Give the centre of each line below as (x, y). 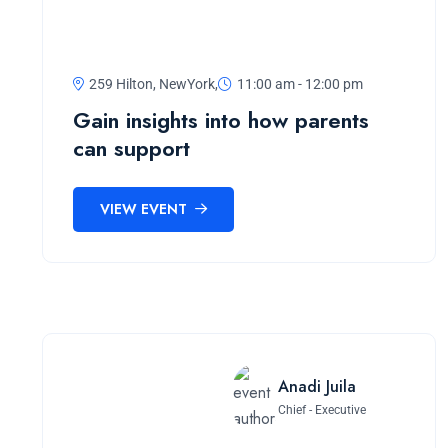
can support (131, 147)
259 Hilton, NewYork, (153, 83)
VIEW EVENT (145, 209)
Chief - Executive (322, 410)
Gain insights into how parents (221, 119)
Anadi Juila (317, 387)
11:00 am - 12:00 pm (300, 83)
